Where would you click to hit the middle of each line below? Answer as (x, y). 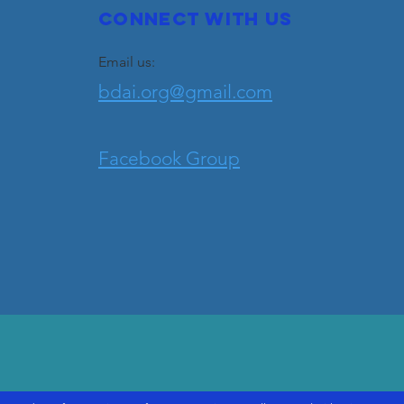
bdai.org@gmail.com (185, 92)
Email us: (127, 62)
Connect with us (196, 18)
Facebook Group (169, 158)
